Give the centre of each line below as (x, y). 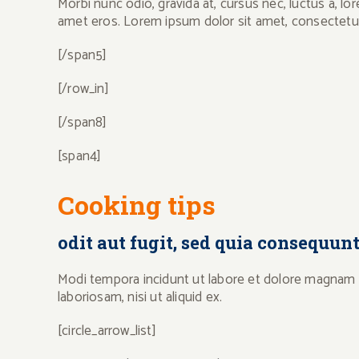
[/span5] (83, 55)
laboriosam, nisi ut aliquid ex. (140, 297)
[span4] (80, 156)
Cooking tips (137, 205)
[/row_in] (83, 89)
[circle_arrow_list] (107, 331)
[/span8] (83, 123)
